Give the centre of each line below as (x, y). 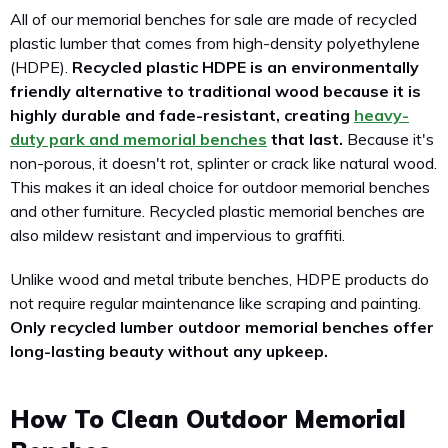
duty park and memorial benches (138, 139)
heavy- (381, 115)
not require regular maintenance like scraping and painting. (215, 302)
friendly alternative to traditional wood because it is (215, 91)
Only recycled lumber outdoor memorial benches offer (222, 326)
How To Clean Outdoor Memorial (208, 418)
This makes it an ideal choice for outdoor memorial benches (220, 187)
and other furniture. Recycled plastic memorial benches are (217, 211)
